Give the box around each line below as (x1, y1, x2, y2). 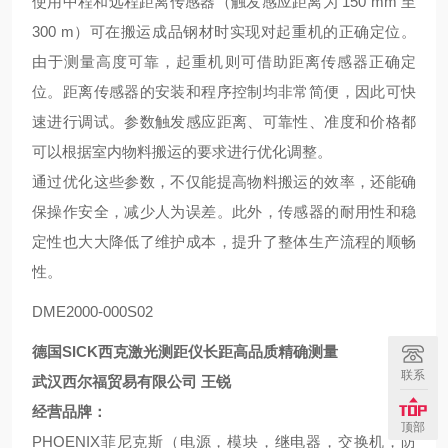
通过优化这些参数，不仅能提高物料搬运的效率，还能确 (32, 173, 416, 190)
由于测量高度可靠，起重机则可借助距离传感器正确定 (32, 53, 416, 70)
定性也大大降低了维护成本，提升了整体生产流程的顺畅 (32, 233, 416, 250)
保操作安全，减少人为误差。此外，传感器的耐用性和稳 (32, 203, 416, 220)
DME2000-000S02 (32, 303, 153, 320)
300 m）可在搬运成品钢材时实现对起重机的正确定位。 (32, 23, 416, 40)
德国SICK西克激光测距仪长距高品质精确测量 (32, 343, 338, 360)
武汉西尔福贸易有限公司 (32, 373, 197, 390)
